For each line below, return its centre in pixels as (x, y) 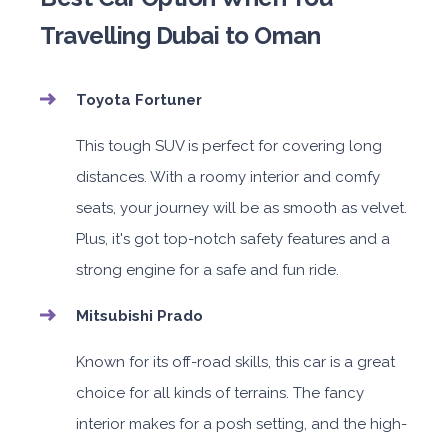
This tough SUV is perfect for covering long (229, 146)
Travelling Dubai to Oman (180, 36)
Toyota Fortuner (139, 100)
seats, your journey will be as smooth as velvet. (241, 208)
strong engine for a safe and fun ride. (207, 270)
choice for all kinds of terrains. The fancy (220, 393)
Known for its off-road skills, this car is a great (235, 362)
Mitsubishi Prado (139, 316)
